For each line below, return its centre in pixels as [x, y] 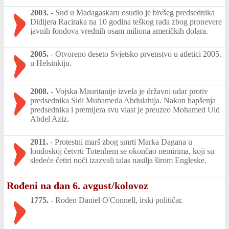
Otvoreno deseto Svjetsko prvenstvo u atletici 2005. [138, 54]
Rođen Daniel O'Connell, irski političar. [119, 200]
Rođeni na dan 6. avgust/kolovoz [77, 185]
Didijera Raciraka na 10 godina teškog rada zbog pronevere [126, 21]
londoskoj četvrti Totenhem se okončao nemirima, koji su [122, 151]
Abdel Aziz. [50, 119]
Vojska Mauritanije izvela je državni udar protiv [132, 91]
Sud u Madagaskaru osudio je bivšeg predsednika [135, 12]
